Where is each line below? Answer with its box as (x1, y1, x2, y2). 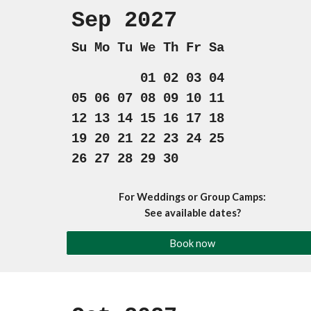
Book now (169, 237, 216, 249)
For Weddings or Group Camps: (119, 191, 267, 203)
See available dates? (144, 207, 241, 219)
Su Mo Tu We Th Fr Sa (71, 40, 224, 56)
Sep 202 (71, 8, 164, 33)
